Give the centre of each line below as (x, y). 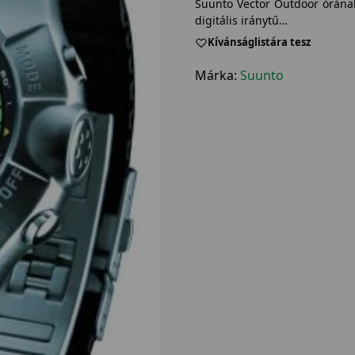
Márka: (217, 75)
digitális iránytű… (241, 20)
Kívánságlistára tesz (259, 42)
